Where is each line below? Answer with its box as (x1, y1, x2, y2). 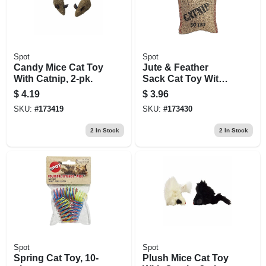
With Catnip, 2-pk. (13, 73, 93, 84)
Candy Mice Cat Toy (13, 62, 103, 72)
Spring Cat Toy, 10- (13, 252, 99, 263)
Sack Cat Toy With (142, 73, 224, 84)
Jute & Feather (142, 62, 208, 72)
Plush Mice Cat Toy (142, 252, 229, 263)
